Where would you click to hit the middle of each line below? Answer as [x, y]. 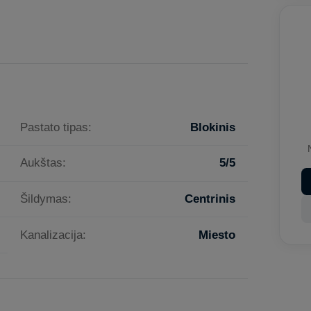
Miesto [217, 235]
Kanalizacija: [53, 235]
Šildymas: [46, 199]
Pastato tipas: [56, 127]
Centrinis [210, 199]
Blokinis [212, 127]
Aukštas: [43, 163]
